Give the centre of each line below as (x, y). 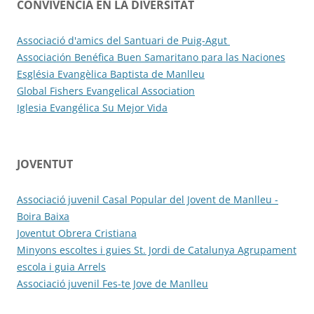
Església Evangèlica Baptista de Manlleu (111, 74)
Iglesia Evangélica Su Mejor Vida (92, 107)
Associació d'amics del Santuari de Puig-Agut (123, 40)
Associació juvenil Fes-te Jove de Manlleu (112, 283)
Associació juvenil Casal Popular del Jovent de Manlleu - (148, 199)
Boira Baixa (43, 216)
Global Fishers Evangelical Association (106, 90)
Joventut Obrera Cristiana (77, 233)
